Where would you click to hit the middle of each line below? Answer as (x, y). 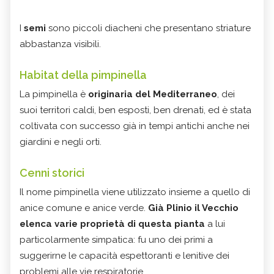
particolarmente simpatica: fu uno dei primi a (116, 239)
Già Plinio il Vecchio (193, 208)
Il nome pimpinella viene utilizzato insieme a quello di (135, 192)
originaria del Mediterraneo (153, 94)
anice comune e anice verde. (84, 208)
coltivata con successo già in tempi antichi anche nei (135, 126)
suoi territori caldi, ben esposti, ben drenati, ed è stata (135, 110)
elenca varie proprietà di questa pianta (112, 224)
